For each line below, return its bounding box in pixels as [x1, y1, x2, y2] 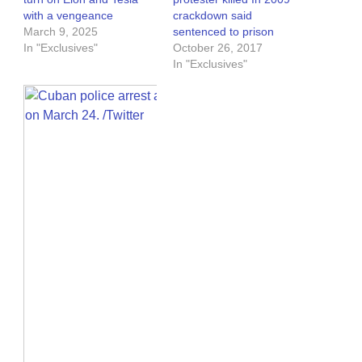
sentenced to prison [173, 25, 274, 39]
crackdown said [173, 9, 252, 23]
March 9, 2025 [23, 25, 98, 39]
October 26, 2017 [173, 41, 263, 55]
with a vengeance [23, 9, 113, 23]
